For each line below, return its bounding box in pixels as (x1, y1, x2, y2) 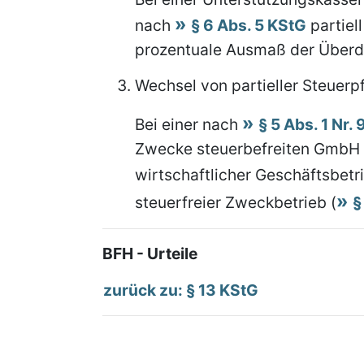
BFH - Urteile (102, 244, 197, 263)
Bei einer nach (135, 115, 242, 134)
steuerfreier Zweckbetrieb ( (135, 193, 336, 212)
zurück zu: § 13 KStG (103, 280, 258, 300)
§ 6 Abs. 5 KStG (191, 15, 306, 35)
